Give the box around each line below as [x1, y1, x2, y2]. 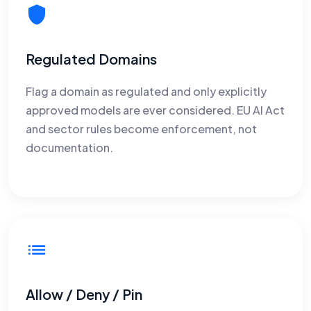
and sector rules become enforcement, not [26, 121, 257, 136]
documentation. [26, 140, 113, 155]
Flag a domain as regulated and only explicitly [26, 83, 267, 99]
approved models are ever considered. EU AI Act [26, 102, 285, 117]
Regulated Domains [26, 49, 157, 67]
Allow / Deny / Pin [26, 285, 142, 303]
